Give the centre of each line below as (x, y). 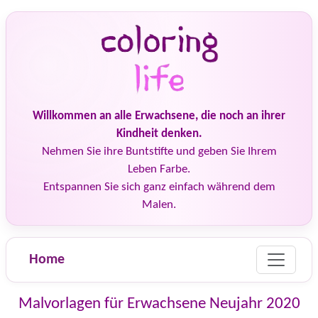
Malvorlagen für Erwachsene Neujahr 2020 (159, 304)
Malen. (159, 205)
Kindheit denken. (159, 134)
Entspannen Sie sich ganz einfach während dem (159, 187)
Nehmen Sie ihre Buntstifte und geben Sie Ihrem (159, 152)
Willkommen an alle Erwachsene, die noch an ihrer (159, 116)
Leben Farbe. (159, 169)
